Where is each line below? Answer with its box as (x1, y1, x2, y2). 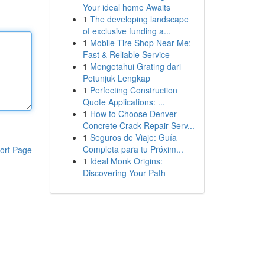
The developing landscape (89, 13, 189, 25)
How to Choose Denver (89, 108, 177, 119)
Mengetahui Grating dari (89, 60, 181, 72)
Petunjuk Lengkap (82, 72, 150, 84)
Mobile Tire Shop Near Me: (89, 37, 191, 49)
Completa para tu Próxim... (82, 143, 183, 155)
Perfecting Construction (89, 84, 177, 96)
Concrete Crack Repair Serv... (82, 119, 195, 131)
